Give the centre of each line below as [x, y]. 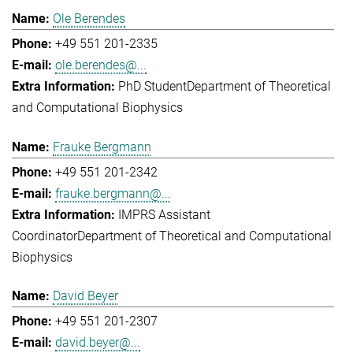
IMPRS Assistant [164, 214]
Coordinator [45, 236]
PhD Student [152, 87]
